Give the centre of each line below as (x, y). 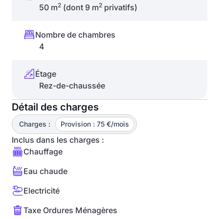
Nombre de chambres (75, 35)
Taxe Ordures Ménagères (70, 210)
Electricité (42, 191)
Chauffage (43, 152)
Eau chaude (45, 171)
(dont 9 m (80, 7)
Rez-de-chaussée (72, 86)
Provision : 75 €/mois (95, 124)
